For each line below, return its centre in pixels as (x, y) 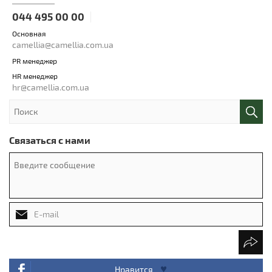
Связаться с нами (50, 140)
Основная (29, 33)
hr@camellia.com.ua (51, 87)
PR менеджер (35, 60)
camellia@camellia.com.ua (63, 44)
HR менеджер (35, 76)
